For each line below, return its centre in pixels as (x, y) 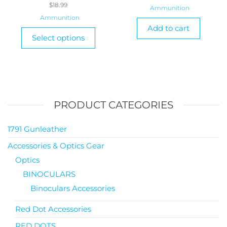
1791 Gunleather (37, 129)
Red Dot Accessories (53, 209)
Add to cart (169, 28)
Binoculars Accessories (73, 188)
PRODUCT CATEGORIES (113, 105)
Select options (59, 37)
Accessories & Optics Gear (56, 145)
